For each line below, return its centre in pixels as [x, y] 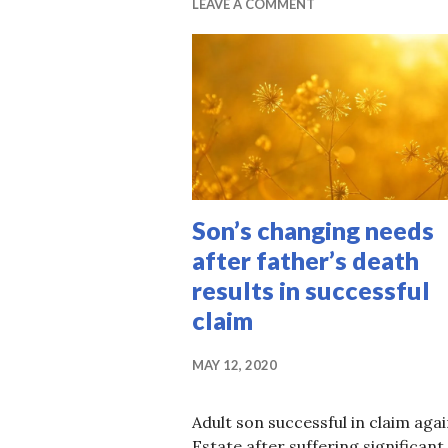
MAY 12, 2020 [234, 364]
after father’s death [305, 259]
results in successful [311, 289]
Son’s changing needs [313, 229]
